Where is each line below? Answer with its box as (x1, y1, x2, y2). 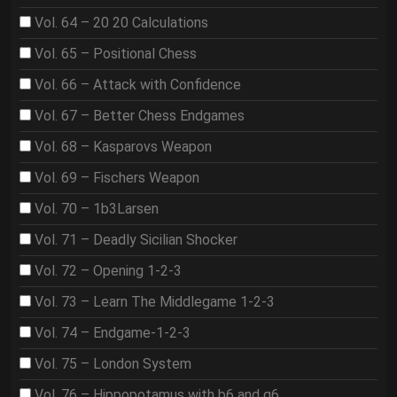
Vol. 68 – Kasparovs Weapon (35, 138, 212, 155)
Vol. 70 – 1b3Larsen (35, 200, 159, 217)
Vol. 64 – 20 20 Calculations (35, 14, 208, 31)
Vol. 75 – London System (35, 355, 191, 372)
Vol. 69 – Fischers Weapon (35, 169, 199, 186)
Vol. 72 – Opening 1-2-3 (35, 262, 182, 279)
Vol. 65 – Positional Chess (35, 45, 197, 62)
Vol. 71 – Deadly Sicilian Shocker (35, 231, 237, 248)
